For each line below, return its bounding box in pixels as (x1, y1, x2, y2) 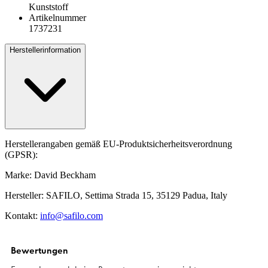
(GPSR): (5, 150, 38, 160)
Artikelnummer (29, 13, 86, 23)
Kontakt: (5, 211, 40, 221)
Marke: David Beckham (5, 170, 96, 181)
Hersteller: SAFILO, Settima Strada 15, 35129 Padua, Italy (5, 190, 227, 201)
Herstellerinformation (10, 45, 81, 55)
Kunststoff (29, 2, 68, 13)
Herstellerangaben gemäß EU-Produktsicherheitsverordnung (5, 139, 232, 150)
